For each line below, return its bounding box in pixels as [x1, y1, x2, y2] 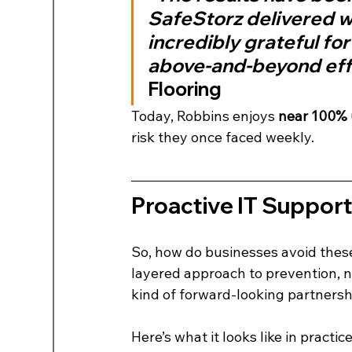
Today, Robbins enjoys [131, 106, 279, 125]
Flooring [148, 76, 222, 101]
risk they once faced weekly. [131, 127, 315, 146]
